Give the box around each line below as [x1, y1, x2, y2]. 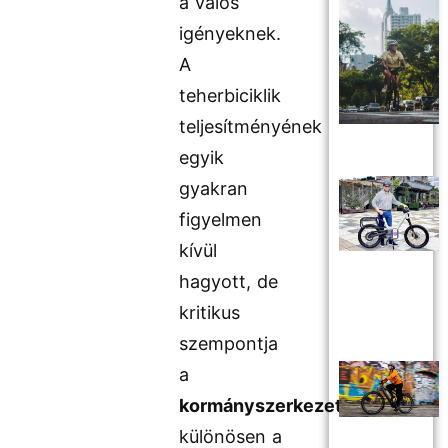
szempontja [179, 333, 279, 355]
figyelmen [179, 209, 263, 231]
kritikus [179, 302, 241, 324]
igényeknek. [179, 23, 282, 45]
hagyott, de [179, 271, 279, 293]
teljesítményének [179, 116, 323, 138]
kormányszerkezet [179, 395, 343, 417]
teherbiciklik [179, 85, 282, 107]
